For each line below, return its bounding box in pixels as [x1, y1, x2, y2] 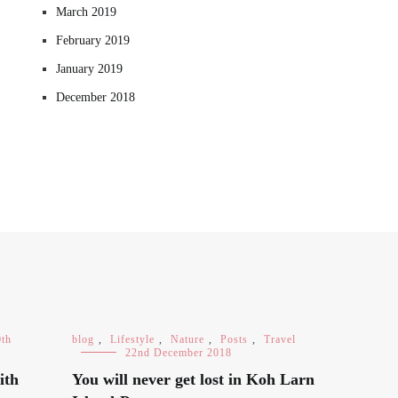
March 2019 [56, 5, 116, 19]
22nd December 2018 [125, 346, 232, 359]
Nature [171, 333, 204, 346]
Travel [264, 333, 296, 346]
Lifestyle [110, 333, 155, 346]
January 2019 [56, 62, 123, 76]
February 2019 [56, 34, 130, 47]
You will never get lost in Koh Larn [72, 370, 314, 388]
